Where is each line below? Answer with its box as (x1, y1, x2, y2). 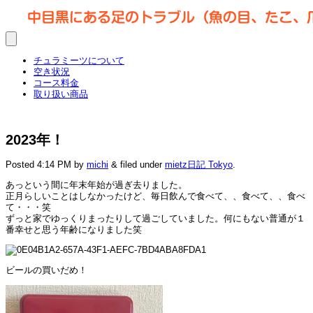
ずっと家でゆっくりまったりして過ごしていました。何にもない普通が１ (6, 213, 305, 224)
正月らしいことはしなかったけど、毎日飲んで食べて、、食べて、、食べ (6, 191, 305, 202)
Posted (6, 159, 37, 170)
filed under (117, 159, 165, 170)
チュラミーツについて (34, 55, 124, 66)
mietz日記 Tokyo (165, 159, 233, 170)
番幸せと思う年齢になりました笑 (6, 224, 142, 235)
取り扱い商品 (34, 89, 88, 99)
